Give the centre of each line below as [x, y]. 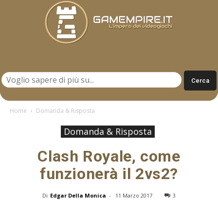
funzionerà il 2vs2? [109, 173]
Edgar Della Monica [78, 195]
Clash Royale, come [109, 156]
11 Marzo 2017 [134, 195]
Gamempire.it [129, 65]
